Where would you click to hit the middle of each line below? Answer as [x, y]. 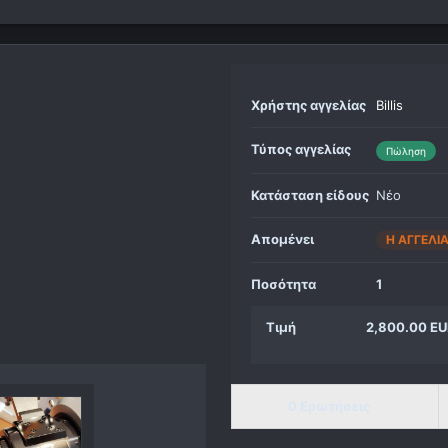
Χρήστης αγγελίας [309, 105]
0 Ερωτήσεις [329, 406]
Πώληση [406, 150]
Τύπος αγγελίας [301, 149]
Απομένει [283, 238]
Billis [390, 105]
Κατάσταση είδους [310, 194]
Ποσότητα [284, 284]
